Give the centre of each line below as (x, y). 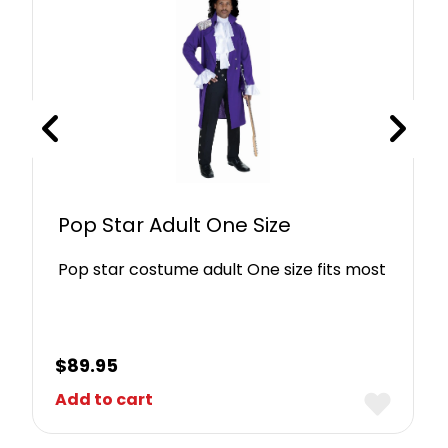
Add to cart (104, 400)
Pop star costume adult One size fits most (222, 270)
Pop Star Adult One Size (175, 225)
